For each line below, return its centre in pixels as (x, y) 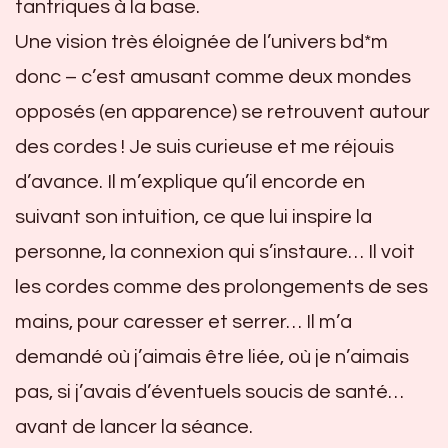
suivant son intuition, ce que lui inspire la (193, 217)
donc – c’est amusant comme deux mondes (213, 77)
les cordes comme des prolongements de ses (221, 287)
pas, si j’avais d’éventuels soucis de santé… (209, 392)
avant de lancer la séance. (134, 427)
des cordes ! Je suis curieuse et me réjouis (204, 147)
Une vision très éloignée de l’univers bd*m (201, 42)
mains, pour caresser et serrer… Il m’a (183, 322)
